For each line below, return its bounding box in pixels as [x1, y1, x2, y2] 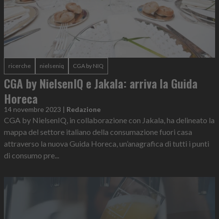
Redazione [66, 105, 101, 114]
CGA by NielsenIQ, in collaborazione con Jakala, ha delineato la [4, 115, 215, 125]
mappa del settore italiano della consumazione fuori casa [4, 127, 192, 137]
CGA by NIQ [73, 62, 104, 70]
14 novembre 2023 [4, 105, 61, 114]
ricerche [8, 62, 31, 70]
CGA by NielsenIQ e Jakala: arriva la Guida [4, 74, 197, 92]
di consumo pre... [4, 151, 59, 160]
